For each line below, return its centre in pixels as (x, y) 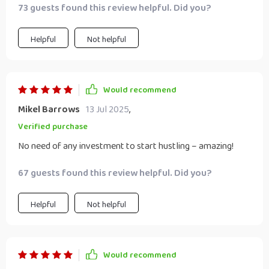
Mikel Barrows (49, 110)
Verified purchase (53, 127)
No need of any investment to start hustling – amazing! (126, 146)
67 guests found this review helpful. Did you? (115, 173)
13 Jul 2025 (107, 110)
